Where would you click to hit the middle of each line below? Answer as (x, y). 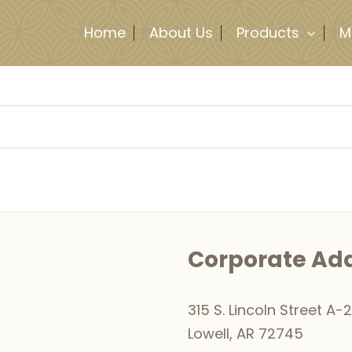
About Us (181, 33)
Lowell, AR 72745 (246, 334)
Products (268, 33)
